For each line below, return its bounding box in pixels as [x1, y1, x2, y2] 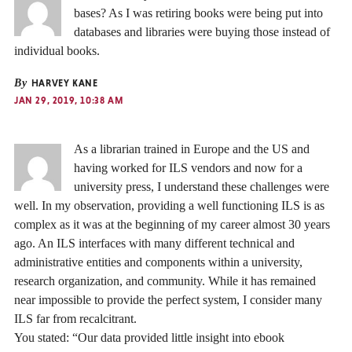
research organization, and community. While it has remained [14, 273, 316, 288]
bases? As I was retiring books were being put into [74, 5, 323, 20]
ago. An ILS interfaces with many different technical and [14, 236, 295, 250]
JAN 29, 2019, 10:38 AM [14, 94, 123, 106]
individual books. [14, 43, 100, 57]
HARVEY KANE [28, 77, 98, 89]
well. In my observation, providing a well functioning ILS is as [14, 198, 324, 212]
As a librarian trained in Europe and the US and [74, 141, 310, 156]
